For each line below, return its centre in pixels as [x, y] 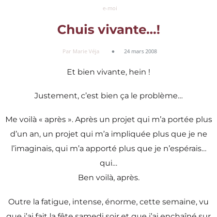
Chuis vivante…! [108, 30]
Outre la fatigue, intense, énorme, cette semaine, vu [108, 201]
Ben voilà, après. [108, 178]
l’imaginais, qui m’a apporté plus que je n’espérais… [108, 149]
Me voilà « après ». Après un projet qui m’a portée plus [108, 120]
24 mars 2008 [140, 51]
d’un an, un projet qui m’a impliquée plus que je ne [108, 134]
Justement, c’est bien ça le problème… [108, 96]
